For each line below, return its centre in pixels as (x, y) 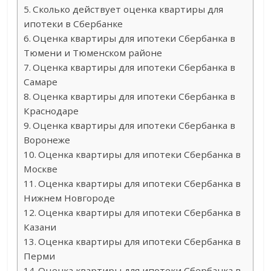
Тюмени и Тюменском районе (93, 53)
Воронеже (47, 140)
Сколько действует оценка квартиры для (128, 9)
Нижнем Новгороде (70, 198)
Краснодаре (51, 111)
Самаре (41, 82)
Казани (40, 227)
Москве (41, 169)
